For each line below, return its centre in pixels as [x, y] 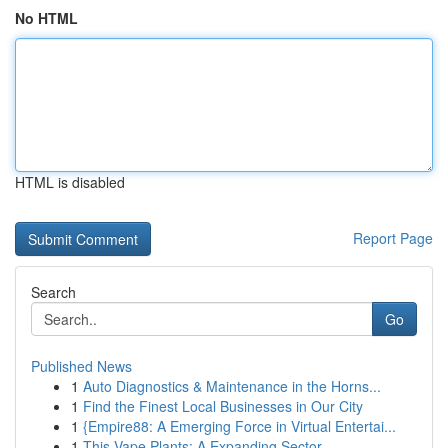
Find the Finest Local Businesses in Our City [223, 406]
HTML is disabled [70, 182]
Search [53, 292]
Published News [81, 366]
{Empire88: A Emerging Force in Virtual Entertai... [239, 426]
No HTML [46, 18]
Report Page [393, 238]
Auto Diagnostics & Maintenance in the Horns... [232, 386]
